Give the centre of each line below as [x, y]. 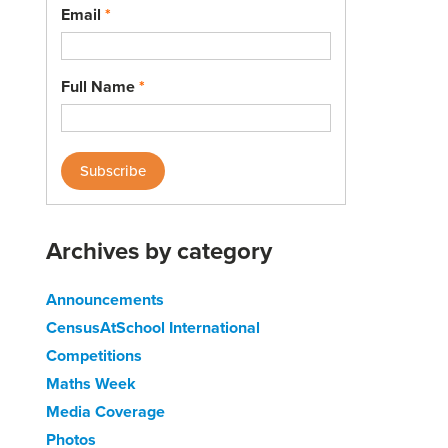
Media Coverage [105, 411]
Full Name [100, 86]
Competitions [94, 355]
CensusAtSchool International [153, 327]
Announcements [105, 299]
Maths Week [91, 383]
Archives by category [159, 250]
